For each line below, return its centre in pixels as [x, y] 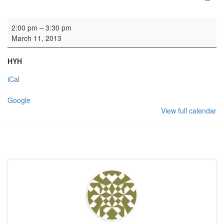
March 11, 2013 [36, 38]
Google [19, 100]
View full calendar [189, 111]
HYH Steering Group [39, 23]
